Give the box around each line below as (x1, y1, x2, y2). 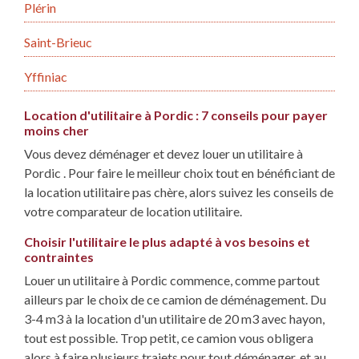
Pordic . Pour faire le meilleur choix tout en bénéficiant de (24, 165, 335, 181)
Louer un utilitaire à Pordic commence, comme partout (24, 272, 320, 288)
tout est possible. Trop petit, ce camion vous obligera (24, 330, 313, 346)
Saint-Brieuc (24, 34, 92, 50)
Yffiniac (24, 69, 67, 85)
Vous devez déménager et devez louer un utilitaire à (24, 146, 303, 162)
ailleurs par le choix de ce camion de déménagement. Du (24, 292, 326, 308)
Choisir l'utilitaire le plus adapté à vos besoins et (24, 234, 310, 250)
